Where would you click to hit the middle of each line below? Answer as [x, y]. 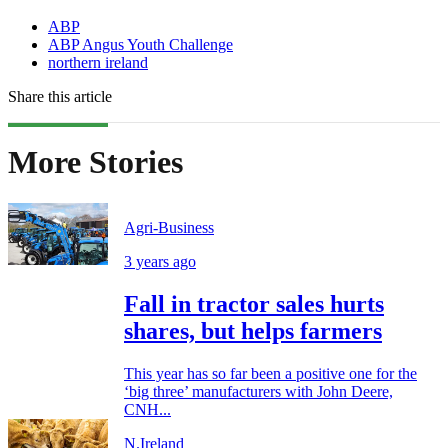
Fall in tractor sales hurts [254, 303]
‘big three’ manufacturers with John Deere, [258, 391]
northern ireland [98, 62]
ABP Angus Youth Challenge [140, 44]
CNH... [147, 409]
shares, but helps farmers [253, 330]
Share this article [60, 96]
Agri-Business [169, 227]
